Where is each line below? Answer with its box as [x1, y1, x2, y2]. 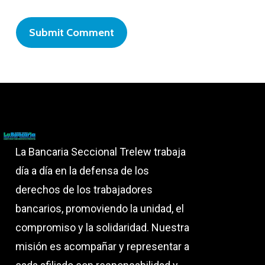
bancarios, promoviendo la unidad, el [15, 202, 184, 215]
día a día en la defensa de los [15, 164, 149, 177]
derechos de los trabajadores [15, 183, 153, 196]
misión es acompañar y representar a [15, 240, 189, 253]
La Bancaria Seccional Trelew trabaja [15, 146, 186, 159]
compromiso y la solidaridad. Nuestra [15, 221, 189, 234]
